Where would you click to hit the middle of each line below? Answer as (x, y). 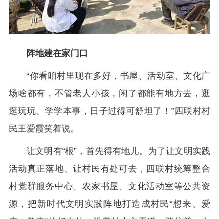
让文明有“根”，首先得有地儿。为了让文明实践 (118, 151)
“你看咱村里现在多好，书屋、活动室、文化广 (118, 76)
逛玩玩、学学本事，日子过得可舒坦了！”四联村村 (109, 111)
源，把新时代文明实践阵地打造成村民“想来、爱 (109, 204)
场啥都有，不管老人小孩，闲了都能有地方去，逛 (109, 94)
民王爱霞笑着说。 (44, 129)
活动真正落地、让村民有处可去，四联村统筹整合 (109, 169)
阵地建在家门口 (57, 54)
